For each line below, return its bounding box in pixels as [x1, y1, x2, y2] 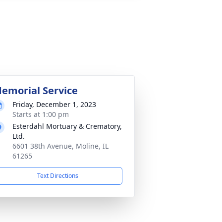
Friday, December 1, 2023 [12, 100, 96, 109]
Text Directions [37, 171, 78, 180]
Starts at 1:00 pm [12, 110, 69, 119]
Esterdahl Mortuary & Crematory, [12, 121, 122, 131]
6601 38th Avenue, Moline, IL [12, 141, 109, 151]
